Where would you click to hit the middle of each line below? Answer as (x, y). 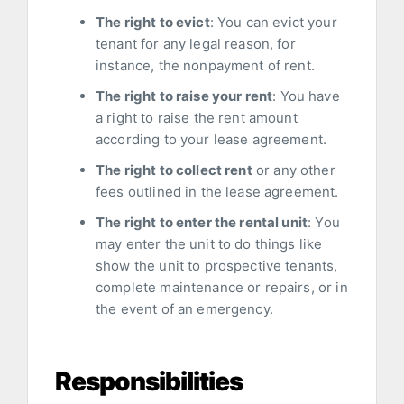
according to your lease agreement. (211, 139)
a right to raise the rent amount (197, 117)
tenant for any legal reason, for (196, 43)
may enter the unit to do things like (209, 243)
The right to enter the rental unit (202, 222)
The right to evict (153, 22)
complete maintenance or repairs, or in (222, 287)
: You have (306, 96)
